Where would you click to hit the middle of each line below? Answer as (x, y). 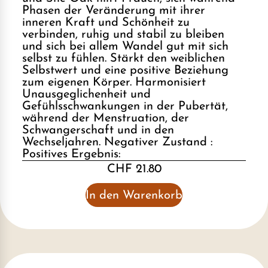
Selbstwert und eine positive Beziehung (125, 71)
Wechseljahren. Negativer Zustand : (118, 143)
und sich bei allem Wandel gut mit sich (125, 47)
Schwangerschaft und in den (98, 131)
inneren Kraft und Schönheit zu (106, 23)
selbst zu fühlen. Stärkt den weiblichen (124, 59)
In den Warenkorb (134, 196)
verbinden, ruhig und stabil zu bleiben (123, 35)
